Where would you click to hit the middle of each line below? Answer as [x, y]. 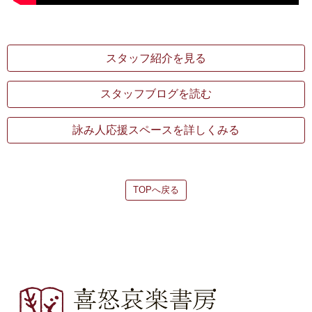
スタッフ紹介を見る [156, 58]
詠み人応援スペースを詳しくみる [156, 130]
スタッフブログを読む [156, 94]
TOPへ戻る [156, 190]
